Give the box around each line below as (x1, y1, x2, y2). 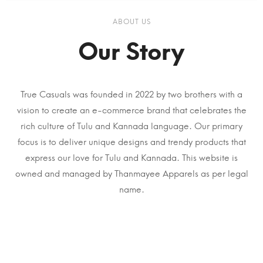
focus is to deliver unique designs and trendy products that (17, 136, 246, 147)
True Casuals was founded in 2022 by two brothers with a (21, 89, 242, 100)
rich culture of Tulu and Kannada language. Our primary (21, 120, 242, 131)
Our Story (79, 37, 184, 66)
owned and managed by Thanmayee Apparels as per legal (15, 168, 248, 179)
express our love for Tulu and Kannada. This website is (25, 152, 238, 163)
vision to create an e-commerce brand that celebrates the (16, 104, 247, 116)
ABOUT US (112, 17, 151, 26)
